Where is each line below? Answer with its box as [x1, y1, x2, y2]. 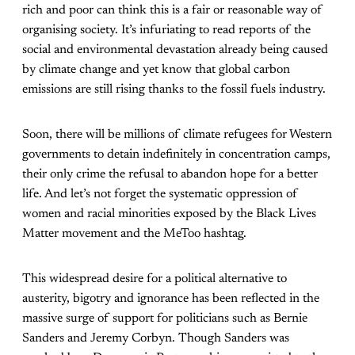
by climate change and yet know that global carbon [22, 63, 290, 77]
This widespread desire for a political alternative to [22, 273, 287, 286]
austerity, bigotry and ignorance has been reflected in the [22, 292, 319, 306]
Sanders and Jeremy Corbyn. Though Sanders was [22, 332, 289, 345]
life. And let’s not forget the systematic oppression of [22, 188, 298, 201]
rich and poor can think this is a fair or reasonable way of [22, 4, 323, 17]
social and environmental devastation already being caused [22, 44, 328, 57]
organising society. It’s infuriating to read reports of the [22, 24, 311, 37]
